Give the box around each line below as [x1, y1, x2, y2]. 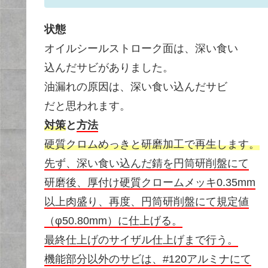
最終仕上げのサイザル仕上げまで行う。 [44, 234, 238, 246]
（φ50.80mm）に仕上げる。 [44, 215, 182, 227]
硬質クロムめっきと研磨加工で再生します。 [44, 138, 260, 150]
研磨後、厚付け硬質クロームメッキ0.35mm [44, 176, 255, 188]
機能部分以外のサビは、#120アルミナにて [44, 253, 251, 265]
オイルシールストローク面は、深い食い [44, 42, 238, 54]
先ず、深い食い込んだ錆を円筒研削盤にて [44, 157, 249, 169]
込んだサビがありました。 [44, 62, 173, 74]
